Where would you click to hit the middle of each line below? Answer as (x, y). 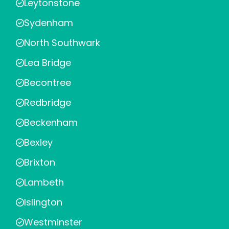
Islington (43, 202)
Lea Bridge (48, 63)
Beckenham (51, 122)
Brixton (40, 162)
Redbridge (48, 102)
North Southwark (62, 43)
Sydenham (49, 23)
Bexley (38, 142)
